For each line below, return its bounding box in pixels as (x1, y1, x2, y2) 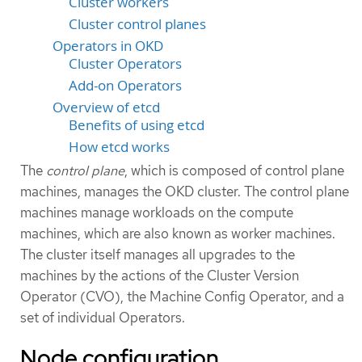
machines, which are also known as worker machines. (20, 224, 335, 242)
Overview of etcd (53, 98, 160, 116)
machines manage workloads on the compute (20, 203, 293, 221)
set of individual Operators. (20, 308, 185, 326)
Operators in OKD (53, 36, 163, 55)
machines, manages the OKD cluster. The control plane (20, 182, 349, 200)
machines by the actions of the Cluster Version (20, 266, 299, 284)
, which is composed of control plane (124, 161, 344, 179)
